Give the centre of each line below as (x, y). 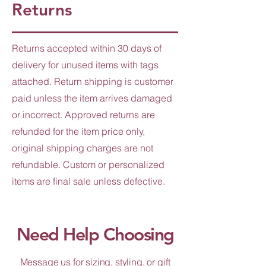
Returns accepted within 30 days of (87, 48)
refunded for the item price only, (78, 131)
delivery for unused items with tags (85, 64)
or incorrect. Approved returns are (83, 114)
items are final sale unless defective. (88, 181)
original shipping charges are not (83, 148)
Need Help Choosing (95, 234)
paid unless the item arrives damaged (92, 98)
